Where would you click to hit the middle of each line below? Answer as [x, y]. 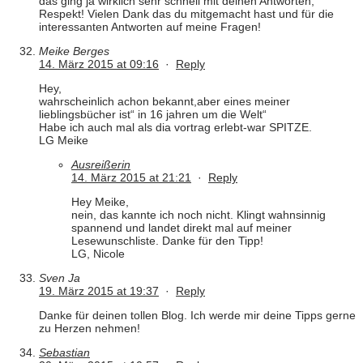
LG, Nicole [98, 254]
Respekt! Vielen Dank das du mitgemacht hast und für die [186, 14]
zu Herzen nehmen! [90, 329]
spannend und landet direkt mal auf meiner [181, 228]
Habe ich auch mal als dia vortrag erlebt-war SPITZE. [175, 128]
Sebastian [64, 353]
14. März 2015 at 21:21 [131, 178]
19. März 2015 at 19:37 [99, 291]
